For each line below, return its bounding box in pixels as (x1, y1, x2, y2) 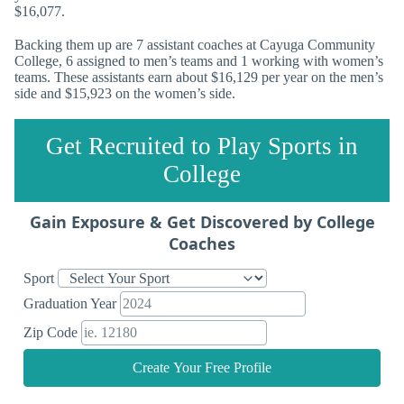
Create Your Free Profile (133, 360, 271, 376)
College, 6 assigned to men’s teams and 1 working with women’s (14, 53, 383, 69)
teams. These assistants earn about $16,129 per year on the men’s (14, 69, 383, 86)
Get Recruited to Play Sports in (46, 133, 358, 161)
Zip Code (23, 325, 81, 341)
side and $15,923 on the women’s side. (14, 86, 235, 102)
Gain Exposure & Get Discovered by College (29, 211, 375, 234)
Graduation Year (23, 296, 120, 312)
